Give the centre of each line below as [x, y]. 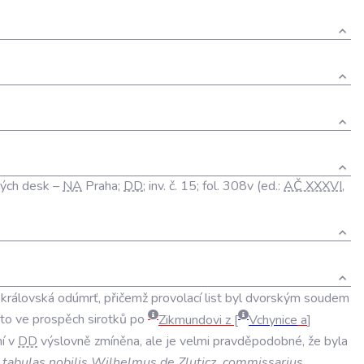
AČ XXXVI [313, 186]
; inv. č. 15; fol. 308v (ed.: [213, 186]
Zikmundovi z [196, 320]
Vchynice [273, 320]
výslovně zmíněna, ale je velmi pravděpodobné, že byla [193, 341]
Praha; [103, 186]
